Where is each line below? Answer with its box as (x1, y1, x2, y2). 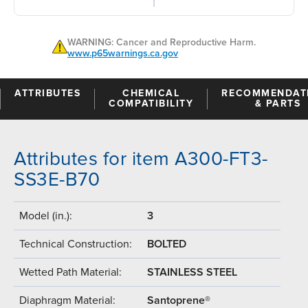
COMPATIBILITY (109, 97, 194, 109)
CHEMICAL (122, 87, 180, 99)
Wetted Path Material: (19, 265, 122, 279)
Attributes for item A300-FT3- (14, 146, 268, 170)
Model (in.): (19, 208, 72, 223)
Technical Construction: (19, 236, 132, 251)
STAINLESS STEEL (147, 265, 237, 279)
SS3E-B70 (14, 167, 100, 191)
